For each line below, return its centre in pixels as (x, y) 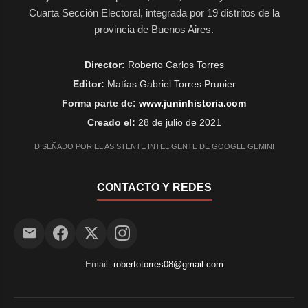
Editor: (88, 84)
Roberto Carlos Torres (174, 64)
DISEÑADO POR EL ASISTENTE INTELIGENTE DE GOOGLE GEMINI (154, 146)
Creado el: (111, 122)
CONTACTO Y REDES (154, 187)
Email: (99, 264)
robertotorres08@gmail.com (168, 264)
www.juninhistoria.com (192, 103)
